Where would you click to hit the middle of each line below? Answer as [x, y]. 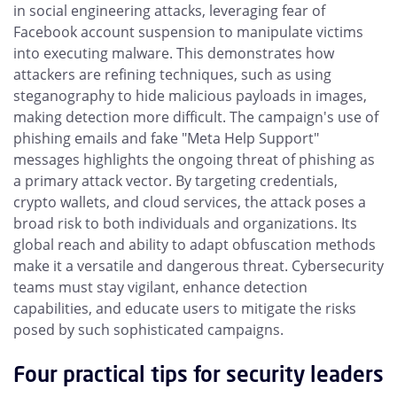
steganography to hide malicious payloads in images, [190, 96]
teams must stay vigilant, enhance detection [160, 288]
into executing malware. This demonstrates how [174, 54]
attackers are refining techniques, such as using [172, 75]
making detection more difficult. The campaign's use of [196, 117]
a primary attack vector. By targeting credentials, [175, 181]
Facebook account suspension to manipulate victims [188, 32]
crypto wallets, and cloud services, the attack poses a [190, 202]
